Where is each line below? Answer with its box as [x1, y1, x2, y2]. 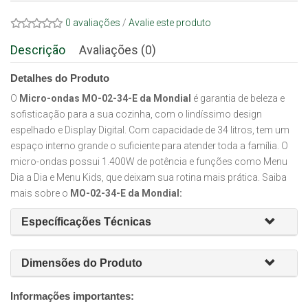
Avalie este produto [129, 17, 211, 28]
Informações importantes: [10, 290, 134, 302]
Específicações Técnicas [21, 216, 151, 228]
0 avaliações [65, 17, 120, 28]
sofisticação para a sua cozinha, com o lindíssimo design [10, 109, 262, 120]
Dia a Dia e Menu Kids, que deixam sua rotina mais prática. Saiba [10, 172, 287, 183]
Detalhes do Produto [10, 72, 109, 84]
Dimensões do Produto [21, 257, 142, 269]
